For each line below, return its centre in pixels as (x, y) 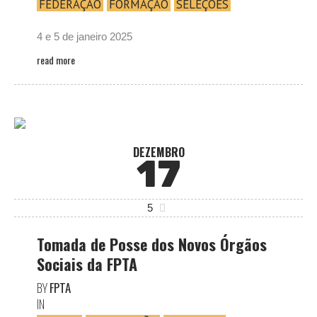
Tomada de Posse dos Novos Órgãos (152, 244)
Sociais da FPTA (87, 264)
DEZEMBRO (158, 152)
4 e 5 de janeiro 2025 (85, 36)
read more (56, 60)
